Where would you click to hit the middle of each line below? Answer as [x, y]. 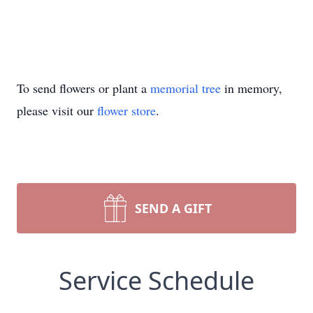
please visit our [57, 110]
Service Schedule [156, 281]
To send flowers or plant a [83, 88]
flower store [126, 110]
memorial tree [185, 88]
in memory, [252, 88]
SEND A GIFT [173, 208]
